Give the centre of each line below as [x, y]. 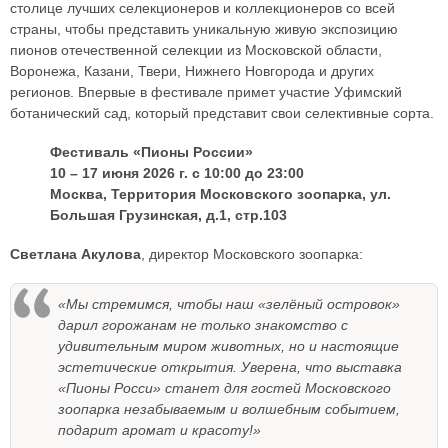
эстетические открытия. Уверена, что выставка [230, 367]
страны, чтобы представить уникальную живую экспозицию [204, 29]
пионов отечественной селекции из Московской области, [196, 50]
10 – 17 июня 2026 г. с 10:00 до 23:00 [177, 173]
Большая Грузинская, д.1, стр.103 [168, 215]
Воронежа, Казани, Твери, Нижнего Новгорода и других [192, 71]
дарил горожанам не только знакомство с [203, 325]
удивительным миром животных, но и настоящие [228, 346]
